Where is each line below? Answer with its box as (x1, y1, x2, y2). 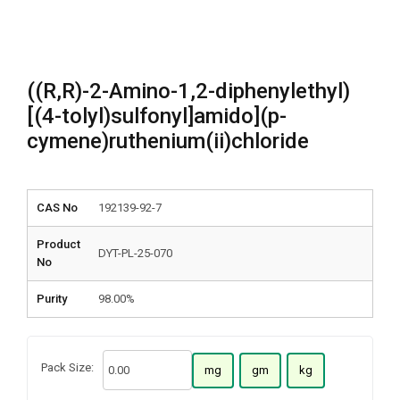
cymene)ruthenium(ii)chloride (27, 129, 309, 154)
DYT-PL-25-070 (98, 246, 172, 260)
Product (37, 237, 80, 251)
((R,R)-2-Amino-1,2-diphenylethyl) (27, 79, 350, 104)
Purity (37, 292, 67, 305)
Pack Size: (41, 361, 94, 374)
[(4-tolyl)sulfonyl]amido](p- (27, 104, 287, 129)
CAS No (37, 201, 78, 214)
